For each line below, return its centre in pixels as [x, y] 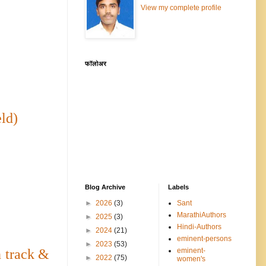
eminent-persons [204, 238]
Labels [178, 187]
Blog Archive [105, 187]
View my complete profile [181, 7]
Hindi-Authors [199, 227]
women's [191, 259]
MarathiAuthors [202, 215]
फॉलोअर [96, 63]
